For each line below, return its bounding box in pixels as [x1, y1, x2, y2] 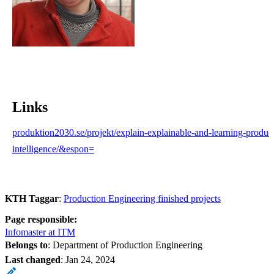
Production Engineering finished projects [64, 193, 221, 204]
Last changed [5, 254, 61, 265]
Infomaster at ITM [5, 226, 75, 237]
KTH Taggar [5, 193, 59, 204]
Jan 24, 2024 [65, 254, 115, 265]
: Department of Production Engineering [48, 239, 202, 250]
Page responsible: [5, 213, 77, 224]
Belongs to [5, 239, 48, 250]
